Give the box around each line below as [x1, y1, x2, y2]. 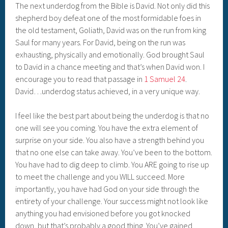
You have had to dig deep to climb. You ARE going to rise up [15, 159, 210, 170]
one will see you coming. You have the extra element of [15, 123, 198, 133]
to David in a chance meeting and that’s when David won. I [15, 62, 205, 72]
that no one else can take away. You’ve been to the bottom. [15, 147, 213, 158]
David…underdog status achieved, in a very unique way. [15, 86, 201, 97]
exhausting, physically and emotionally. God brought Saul [15, 49, 205, 60]
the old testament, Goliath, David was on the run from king [15, 25, 207, 36]
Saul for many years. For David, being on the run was [15, 37, 186, 48]
